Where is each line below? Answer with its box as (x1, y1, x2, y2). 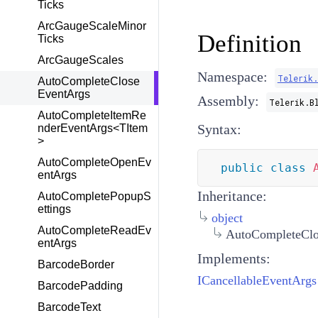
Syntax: (197, 121, 241, 137)
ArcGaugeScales (38, 54, 124, 66)
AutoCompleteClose (38, 75, 140, 87)
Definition (197, 30, 302, 57)
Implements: (197, 250, 270, 266)
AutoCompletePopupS (38, 190, 151, 202)
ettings (38, 203, 71, 215)
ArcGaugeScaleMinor (38, 20, 146, 32)
